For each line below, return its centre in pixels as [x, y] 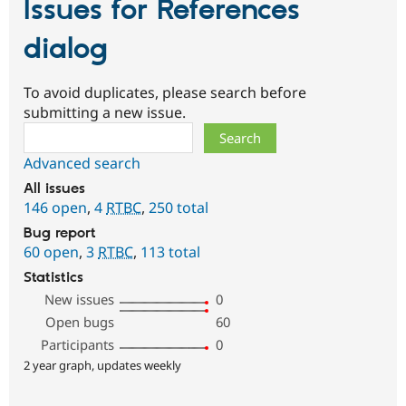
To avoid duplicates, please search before [165, 93]
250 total [179, 208]
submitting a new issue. [105, 113]
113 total [170, 252]
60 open [51, 252]
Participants [78, 345]
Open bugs [80, 322]
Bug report [60, 234]
